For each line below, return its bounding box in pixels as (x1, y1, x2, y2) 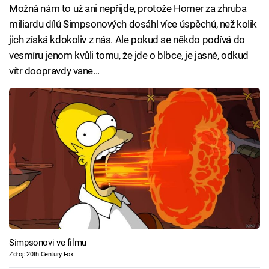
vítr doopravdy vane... (9, 65, 100, 77)
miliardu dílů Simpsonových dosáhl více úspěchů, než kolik (9, 18, 257, 31)
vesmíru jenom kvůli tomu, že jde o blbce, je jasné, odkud (9, 49, 249, 62)
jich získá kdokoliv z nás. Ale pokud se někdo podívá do (9, 34, 245, 46)
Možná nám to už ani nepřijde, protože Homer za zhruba (9, 2, 247, 15)
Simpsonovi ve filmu (9, 237, 86, 248)
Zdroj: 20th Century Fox (9, 250, 73, 258)
